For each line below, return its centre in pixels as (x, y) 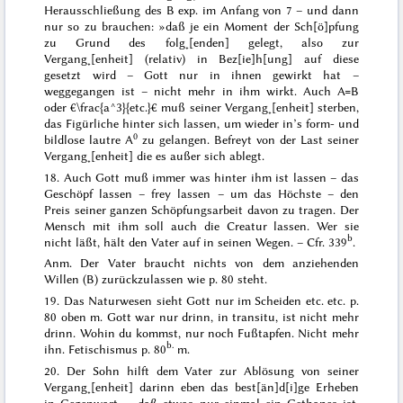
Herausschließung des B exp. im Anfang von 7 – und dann (201, 10)
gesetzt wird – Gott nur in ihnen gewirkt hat (193, 75)
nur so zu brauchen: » (105, 27)
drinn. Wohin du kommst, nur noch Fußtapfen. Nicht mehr (201, 333)
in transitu (246, 317)
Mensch (68, 225)
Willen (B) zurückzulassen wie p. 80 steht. (156, 279)
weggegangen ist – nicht (116, 91)
